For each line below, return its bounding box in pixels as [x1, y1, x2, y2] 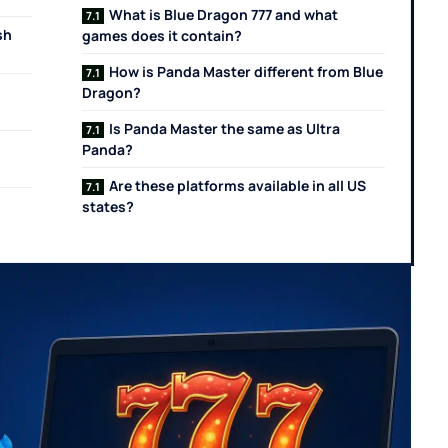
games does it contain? [82, 26, 243, 46]
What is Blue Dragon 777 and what [109, 5, 339, 25]
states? [82, 197, 135, 217]
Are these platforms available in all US [109, 176, 367, 196]
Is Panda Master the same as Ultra [109, 119, 341, 139]
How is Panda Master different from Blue [109, 62, 384, 82]
